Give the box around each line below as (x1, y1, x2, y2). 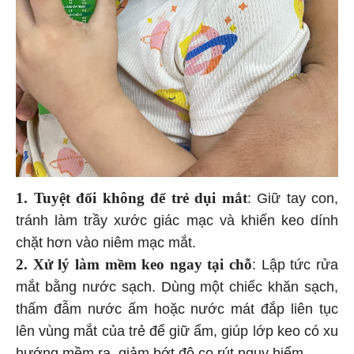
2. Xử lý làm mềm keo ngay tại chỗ (16, 253, 253, 270)
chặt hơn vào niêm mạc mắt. (16, 232, 200, 248)
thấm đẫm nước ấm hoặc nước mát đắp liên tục (16, 298, 338, 314)
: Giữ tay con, (247, 187, 338, 204)
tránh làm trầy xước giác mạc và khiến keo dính (16, 209, 338, 226)
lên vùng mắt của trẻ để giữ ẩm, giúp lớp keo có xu (16, 320, 338, 337)
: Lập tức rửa (252, 254, 339, 270)
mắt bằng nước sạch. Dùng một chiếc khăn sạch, (16, 276, 338, 292)
